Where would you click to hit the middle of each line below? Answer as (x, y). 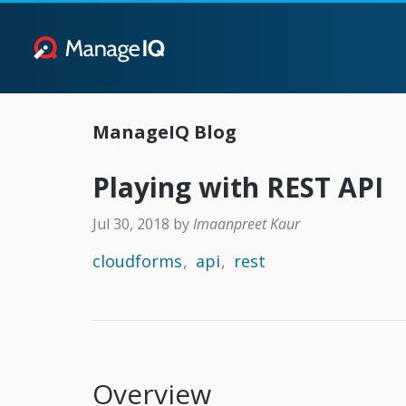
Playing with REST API (238, 187)
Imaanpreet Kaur (246, 223)
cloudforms (137, 261)
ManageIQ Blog (164, 131)
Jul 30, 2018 (133, 223)
